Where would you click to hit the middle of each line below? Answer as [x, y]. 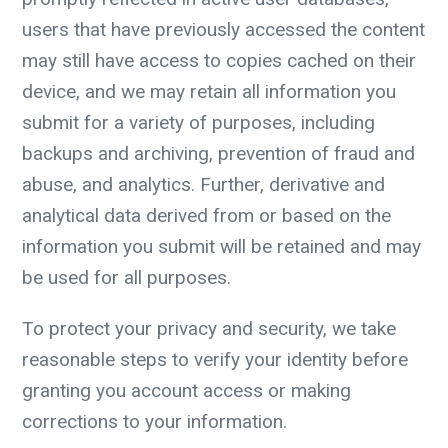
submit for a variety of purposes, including [198, 122]
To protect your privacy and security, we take [209, 328]
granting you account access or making [186, 390]
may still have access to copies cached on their [219, 60]
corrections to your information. [154, 421]
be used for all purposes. [126, 277]
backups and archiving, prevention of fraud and [218, 153]
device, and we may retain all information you [209, 91]
